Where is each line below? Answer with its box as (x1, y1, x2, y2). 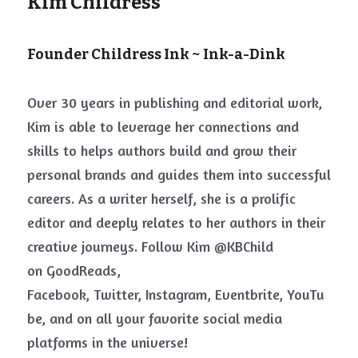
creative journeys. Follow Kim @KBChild (27, 237, 273, 255)
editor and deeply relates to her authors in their (27, 213, 325, 231)
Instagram (145, 284, 207, 303)
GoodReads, (46, 261, 121, 279)
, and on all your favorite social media (42, 308, 282, 327)
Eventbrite (215, 284, 279, 303)
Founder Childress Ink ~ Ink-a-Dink (27, 45, 285, 63)
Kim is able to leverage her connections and (27, 117, 299, 135)
